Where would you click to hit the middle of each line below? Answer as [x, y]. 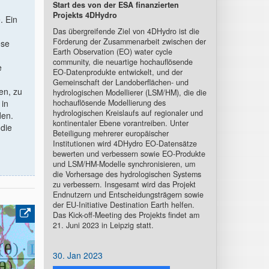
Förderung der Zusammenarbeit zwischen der [129, 41]
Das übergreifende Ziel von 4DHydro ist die [126, 31]
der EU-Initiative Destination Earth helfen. [123, 205]
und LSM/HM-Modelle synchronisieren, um [124, 164]
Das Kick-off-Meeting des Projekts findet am [126, 215]
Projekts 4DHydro [85, 15]
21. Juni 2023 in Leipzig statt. [103, 225]
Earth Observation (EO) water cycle [112, 52]
